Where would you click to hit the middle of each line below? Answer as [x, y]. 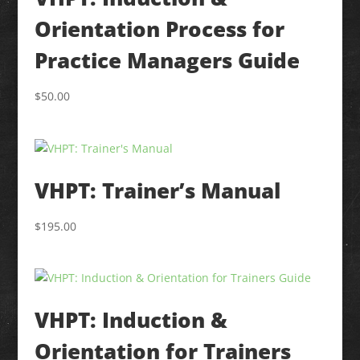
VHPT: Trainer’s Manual [157, 190]
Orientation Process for [159, 29]
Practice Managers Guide [167, 60]
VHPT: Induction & [131, 320]
